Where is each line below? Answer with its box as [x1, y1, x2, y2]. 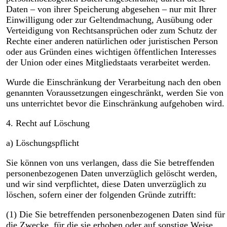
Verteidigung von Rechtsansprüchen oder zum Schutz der [6, 25, 217, 36]
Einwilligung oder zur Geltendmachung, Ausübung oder [6, 15, 212, 25]
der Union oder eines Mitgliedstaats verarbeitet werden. [6, 57, 211, 68]
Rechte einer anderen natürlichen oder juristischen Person [6, 36, 218, 47]
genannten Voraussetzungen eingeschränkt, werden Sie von [6, 88, 223, 98]
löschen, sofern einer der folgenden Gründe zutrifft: [6, 190, 196, 200]
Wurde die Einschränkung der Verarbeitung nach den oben [6, 77, 221, 88]
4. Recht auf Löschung [6, 118, 90, 129]
